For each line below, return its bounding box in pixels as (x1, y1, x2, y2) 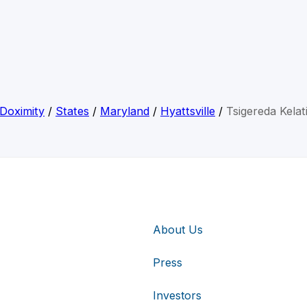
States (56, 104, 89, 119)
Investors (153, 288, 201, 302)
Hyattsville (160, 104, 215, 119)
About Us (153, 222, 203, 236)
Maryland (100, 104, 149, 119)
